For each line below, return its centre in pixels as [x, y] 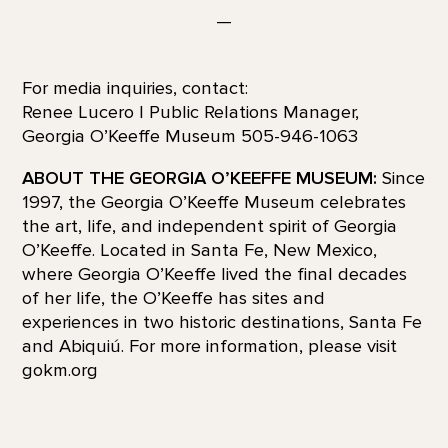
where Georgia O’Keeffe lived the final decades [214, 273]
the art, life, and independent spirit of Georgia [209, 225]
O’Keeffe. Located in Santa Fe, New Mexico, [199, 249]
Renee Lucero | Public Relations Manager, [190, 111]
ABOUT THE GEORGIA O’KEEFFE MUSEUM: [199, 177]
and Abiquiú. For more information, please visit [209, 345]
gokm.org [59, 369]
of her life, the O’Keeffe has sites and [173, 297]
